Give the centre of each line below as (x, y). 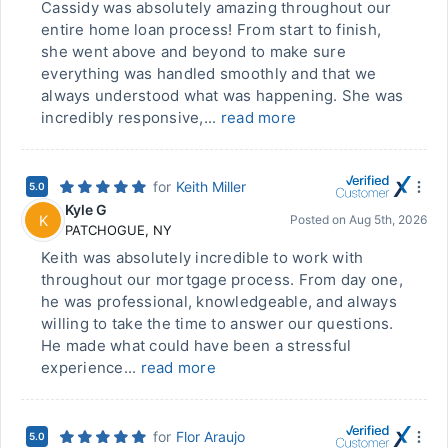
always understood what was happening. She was (222, 95)
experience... (91, 367)
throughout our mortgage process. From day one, (222, 279)
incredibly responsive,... (131, 117)
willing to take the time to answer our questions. (217, 323)
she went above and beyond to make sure (193, 51)
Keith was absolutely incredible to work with (202, 257)
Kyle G (86, 209)
